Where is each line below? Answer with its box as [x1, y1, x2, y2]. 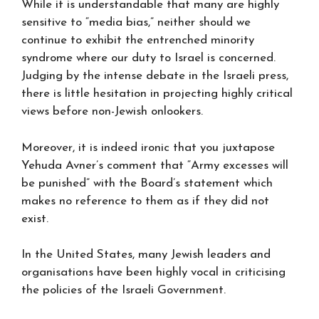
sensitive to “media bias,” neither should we [21, 16, 251, 28]
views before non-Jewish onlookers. [21, 105, 203, 117]
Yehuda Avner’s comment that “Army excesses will [21, 159, 288, 172]
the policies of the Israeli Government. [21, 284, 226, 296]
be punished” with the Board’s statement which [21, 177, 273, 189]
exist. [21, 212, 48, 225]
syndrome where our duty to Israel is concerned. [21, 52, 276, 64]
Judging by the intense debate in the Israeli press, [21, 70, 288, 82]
